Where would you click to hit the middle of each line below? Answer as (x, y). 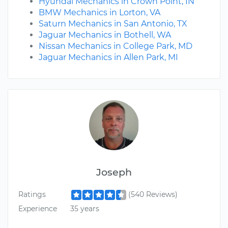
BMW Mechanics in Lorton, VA (99, 13)
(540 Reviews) (153, 195)
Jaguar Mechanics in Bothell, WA (105, 35)
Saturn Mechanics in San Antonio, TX (113, 24)
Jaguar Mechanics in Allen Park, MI (108, 58)
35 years (84, 208)
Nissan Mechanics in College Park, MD (116, 46)
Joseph (114, 172)
